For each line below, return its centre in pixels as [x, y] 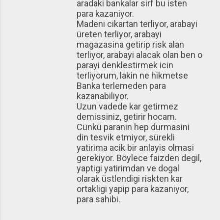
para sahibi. [98, 199]
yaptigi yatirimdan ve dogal [128, 168]
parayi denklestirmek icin [125, 65]
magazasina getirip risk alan [130, 44]
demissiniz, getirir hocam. [127, 117]
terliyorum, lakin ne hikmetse [132, 75]
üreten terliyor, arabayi [119, 34]
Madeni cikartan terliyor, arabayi [137, 24]
